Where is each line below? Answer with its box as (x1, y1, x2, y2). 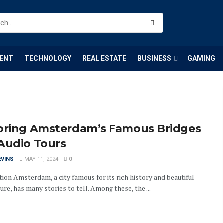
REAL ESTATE (82, 54, 126, 62)
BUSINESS (137, 54, 171, 62)
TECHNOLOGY (24, 54, 71, 62)
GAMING (187, 54, 215, 62)
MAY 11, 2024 (23, 156, 58, 162)
